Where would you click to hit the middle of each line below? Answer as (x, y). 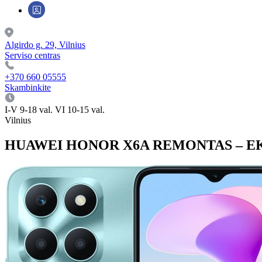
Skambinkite (28, 87)
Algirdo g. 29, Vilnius (45, 45)
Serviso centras (32, 55)
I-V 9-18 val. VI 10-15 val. (55, 110)
